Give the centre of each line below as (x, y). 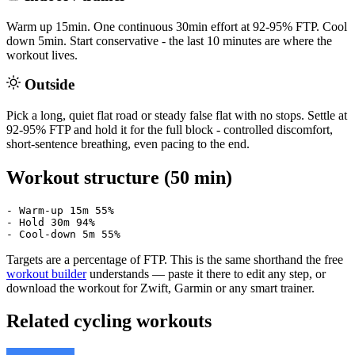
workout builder (46, 273)
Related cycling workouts (109, 321)
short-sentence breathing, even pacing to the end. (128, 143)
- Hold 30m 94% (51, 222)
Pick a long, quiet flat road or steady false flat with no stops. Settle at (177, 115)
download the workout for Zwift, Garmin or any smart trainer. (160, 288)
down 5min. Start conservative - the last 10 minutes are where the (169, 40)
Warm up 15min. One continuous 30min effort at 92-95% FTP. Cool (177, 26)
